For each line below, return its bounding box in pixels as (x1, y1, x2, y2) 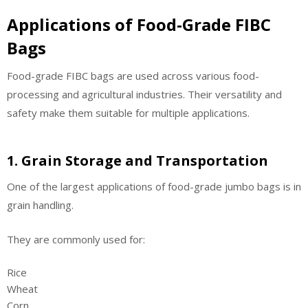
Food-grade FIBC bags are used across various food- (7, 68, 259, 82)
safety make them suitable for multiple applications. (7, 105, 250, 120)
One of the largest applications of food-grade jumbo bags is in (7, 179, 301, 194)
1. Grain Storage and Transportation (7, 151, 268, 170)
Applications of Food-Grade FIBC (7, 12, 271, 36)
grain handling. (7, 198, 74, 212)
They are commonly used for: (7, 232, 145, 246)
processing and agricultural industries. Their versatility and (7, 87, 282, 101)
